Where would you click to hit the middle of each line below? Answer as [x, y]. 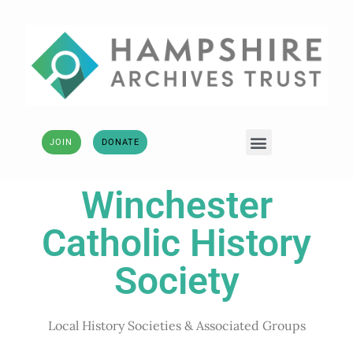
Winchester [176, 206]
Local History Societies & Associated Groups [176, 326]
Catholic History [176, 243]
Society [176, 281]
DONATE [120, 142]
